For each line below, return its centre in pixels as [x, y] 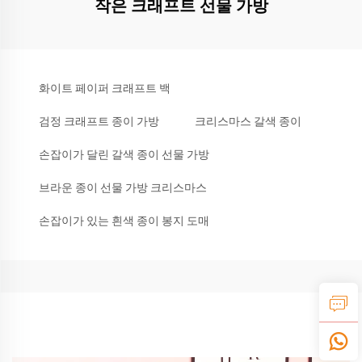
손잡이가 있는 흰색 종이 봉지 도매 [124, 220]
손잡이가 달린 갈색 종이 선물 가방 [124, 154]
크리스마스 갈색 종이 [248, 121]
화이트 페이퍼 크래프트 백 [105, 88]
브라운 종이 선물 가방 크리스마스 [123, 187]
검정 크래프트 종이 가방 [99, 121]
